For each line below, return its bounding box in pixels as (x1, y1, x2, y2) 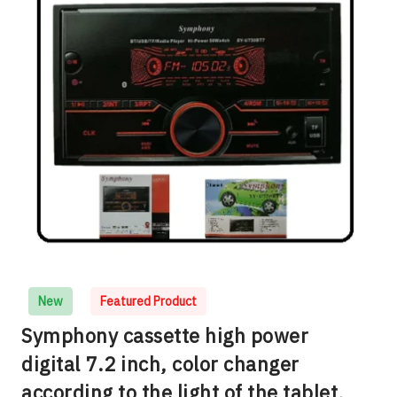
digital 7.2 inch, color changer (21, 350, 300, 379)
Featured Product (100, 292, 198, 311)
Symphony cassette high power (21, 322, 308, 351)
